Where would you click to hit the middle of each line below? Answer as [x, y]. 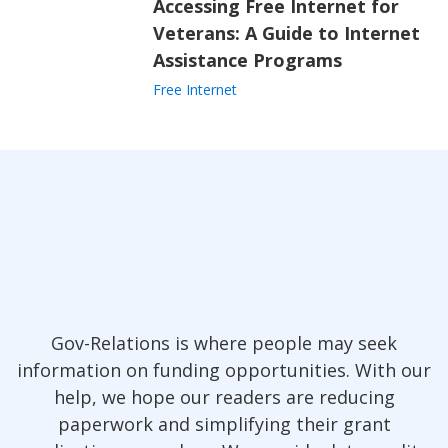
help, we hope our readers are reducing [224, 397]
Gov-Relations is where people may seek [224, 343]
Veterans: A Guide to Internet [286, 33]
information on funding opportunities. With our [224, 370]
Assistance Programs [247, 60]
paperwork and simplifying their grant [224, 424]
